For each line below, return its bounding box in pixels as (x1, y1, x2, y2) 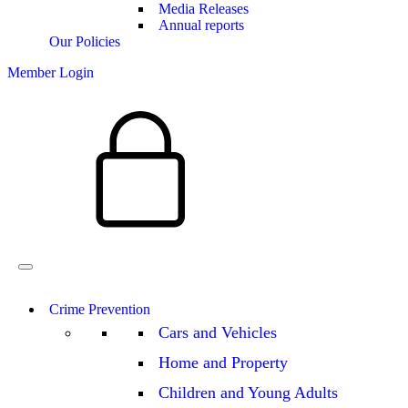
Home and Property (158, 353, 288, 372)
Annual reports (158, 17, 244, 34)
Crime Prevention (49, 301, 150, 318)
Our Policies (49, 34, 120, 50)
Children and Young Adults (158, 383, 338, 403)
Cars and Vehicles (158, 323, 277, 342)
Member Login (7, 65, 94, 81)
